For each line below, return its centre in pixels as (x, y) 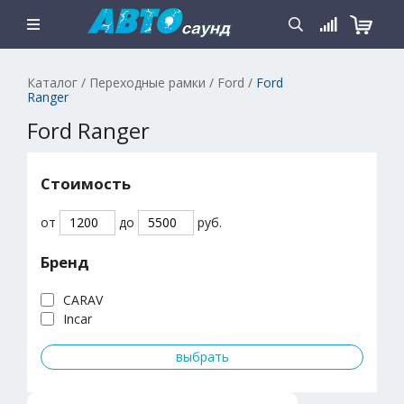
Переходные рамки (147, 83)
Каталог (52, 83)
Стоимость (86, 183)
